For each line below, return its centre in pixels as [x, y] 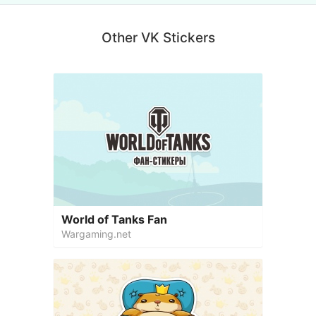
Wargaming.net [96, 234]
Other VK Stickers [158, 38]
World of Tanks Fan [114, 219]
